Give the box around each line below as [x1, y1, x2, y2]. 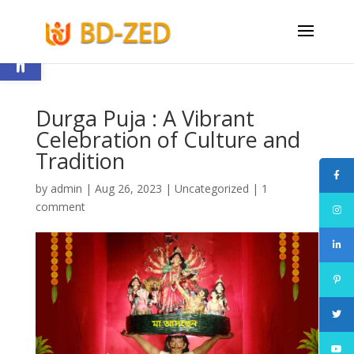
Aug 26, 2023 [94, 181, 162, 196]
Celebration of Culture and [35, 125, 300, 154]
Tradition [35, 146, 125, 175]
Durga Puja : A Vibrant [35, 104, 254, 133]
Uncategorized [174, 181, 249, 196]
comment [35, 199, 85, 214]
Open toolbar [7, 29, 92, 63]
